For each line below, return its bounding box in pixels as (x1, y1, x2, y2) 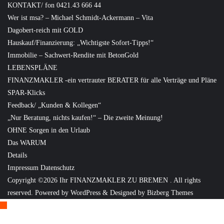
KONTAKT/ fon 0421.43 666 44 (7, 1, 101, 9)
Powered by (35, 189, 70, 196)
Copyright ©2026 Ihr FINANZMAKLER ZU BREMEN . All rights (7, 176, 200, 184)
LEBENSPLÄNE (7, 64, 57, 71)
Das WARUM (7, 139, 46, 146)
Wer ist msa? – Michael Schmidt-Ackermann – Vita (7, 14, 153, 21)
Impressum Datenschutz (7, 164, 74, 171)
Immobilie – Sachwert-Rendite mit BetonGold (7, 51, 138, 59)
